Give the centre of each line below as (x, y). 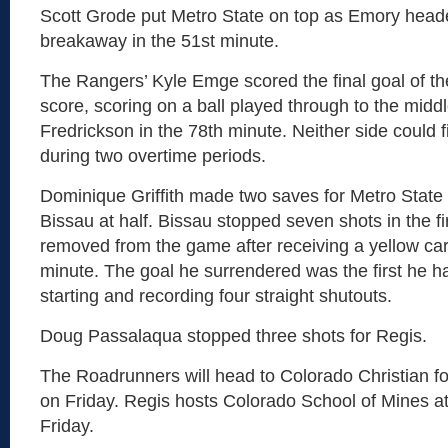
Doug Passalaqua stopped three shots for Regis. (233, 336)
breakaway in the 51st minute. (159, 41)
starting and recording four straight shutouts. (216, 296)
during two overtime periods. (153, 156)
